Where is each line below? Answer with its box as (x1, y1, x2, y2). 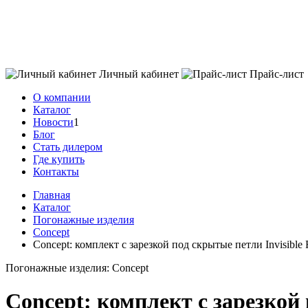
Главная (33, 189, 70, 201)
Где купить (33, 153, 85, 165)
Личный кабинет (99, 68, 179, 80)
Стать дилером (33, 141, 102, 153)
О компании (33, 91, 91, 103)
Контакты (33, 166, 79, 177)
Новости (33, 116, 74, 128)
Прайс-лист (250, 68, 304, 80)
